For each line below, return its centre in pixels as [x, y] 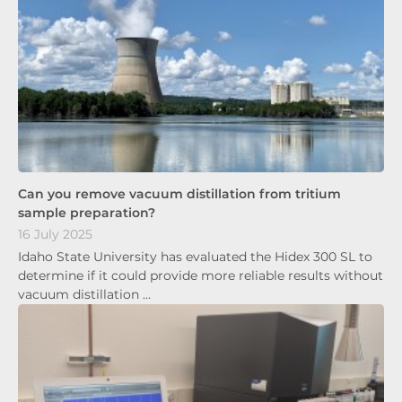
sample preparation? [87, 212]
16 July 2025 [55, 235]
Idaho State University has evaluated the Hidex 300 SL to [195, 256]
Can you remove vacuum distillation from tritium [179, 193]
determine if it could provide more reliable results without [201, 275]
